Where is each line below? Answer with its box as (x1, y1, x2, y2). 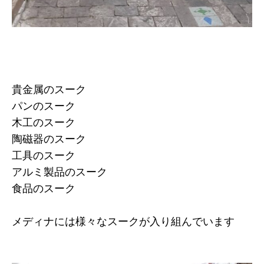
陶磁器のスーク (12, 133, 86, 146)
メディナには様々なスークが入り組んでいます (12, 216, 235, 228)
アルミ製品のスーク (12, 166, 107, 179)
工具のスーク (12, 150, 75, 162)
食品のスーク (12, 183, 75, 195)
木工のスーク (12, 117, 75, 129)
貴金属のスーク (12, 84, 86, 96)
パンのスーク (12, 100, 75, 113)
